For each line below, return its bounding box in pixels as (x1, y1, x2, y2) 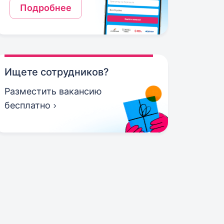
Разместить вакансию (4, 86, 102, 96)
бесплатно (4, 100, 51, 110)
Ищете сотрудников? (4, 66, 109, 78)
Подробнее (20, 2, 72, 13)
